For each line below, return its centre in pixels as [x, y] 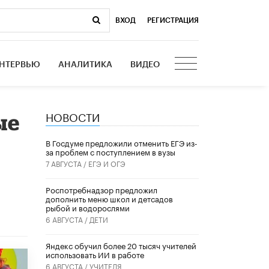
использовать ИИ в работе [95, 254]
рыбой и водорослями [88, 207]
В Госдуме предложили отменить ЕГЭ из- [122, 143]
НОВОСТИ [73, 116]
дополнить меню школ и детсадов [109, 198]
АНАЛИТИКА [86, 65]
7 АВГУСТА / [67, 163]
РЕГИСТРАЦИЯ [173, 20]
